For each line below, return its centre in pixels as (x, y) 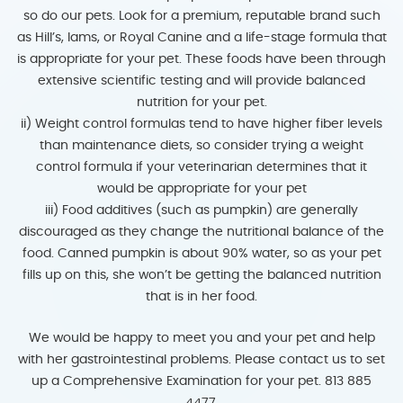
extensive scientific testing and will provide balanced (201, 81)
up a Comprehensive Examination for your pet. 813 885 (201, 381)
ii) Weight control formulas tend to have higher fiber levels (201, 124)
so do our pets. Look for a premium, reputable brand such (201, 16)
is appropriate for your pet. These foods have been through (201, 59)
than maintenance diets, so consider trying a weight (201, 146)
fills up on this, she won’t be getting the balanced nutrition (201, 275)
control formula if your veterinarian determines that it (201, 167)
